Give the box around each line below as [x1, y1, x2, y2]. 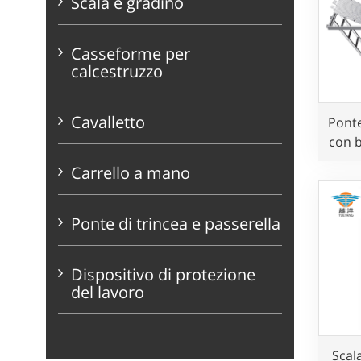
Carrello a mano [71, 162, 190, 184]
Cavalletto [71, 111, 145, 133]
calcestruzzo [71, 60, 163, 82]
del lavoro [71, 281, 144, 303]
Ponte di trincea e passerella [71, 213, 280, 234]
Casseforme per [71, 43, 190, 64]
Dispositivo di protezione [71, 263, 255, 285]
